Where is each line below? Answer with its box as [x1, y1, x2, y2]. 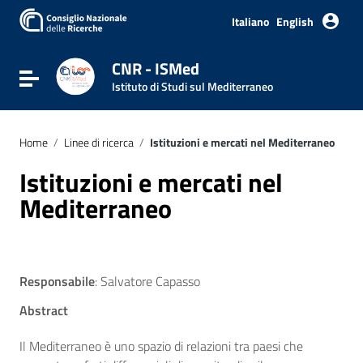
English [276, 12, 314, 30]
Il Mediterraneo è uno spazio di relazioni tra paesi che [19, 336, 303, 356]
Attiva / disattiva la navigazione [28, 67, 204, 87]
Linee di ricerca [64, 134, 135, 152]
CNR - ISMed [112, 55, 199, 81]
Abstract [19, 301, 68, 320]
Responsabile [19, 271, 95, 291]
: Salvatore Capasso [95, 271, 200, 291]
